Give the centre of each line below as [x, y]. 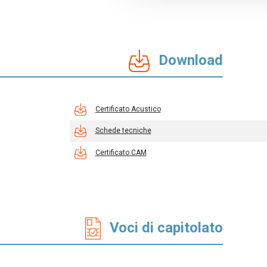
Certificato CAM [121, 152]
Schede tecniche [123, 131]
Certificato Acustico [128, 109]
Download [190, 60]
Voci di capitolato [166, 228]
